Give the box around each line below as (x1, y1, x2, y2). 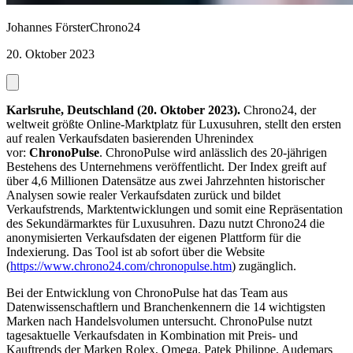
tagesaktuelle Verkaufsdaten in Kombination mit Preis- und (6, 329, 298, 343)
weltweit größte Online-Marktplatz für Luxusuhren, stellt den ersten (6, 117, 341, 132)
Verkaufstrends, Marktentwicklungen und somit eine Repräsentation (6, 203, 343, 217)
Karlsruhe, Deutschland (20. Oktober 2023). (6, 103, 240, 117)
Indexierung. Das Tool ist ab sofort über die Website (6, 245, 265, 259)
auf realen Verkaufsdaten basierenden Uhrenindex (6, 132, 254, 146)
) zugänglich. (232, 259, 296, 273)
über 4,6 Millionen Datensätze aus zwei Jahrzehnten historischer (6, 174, 325, 188)
